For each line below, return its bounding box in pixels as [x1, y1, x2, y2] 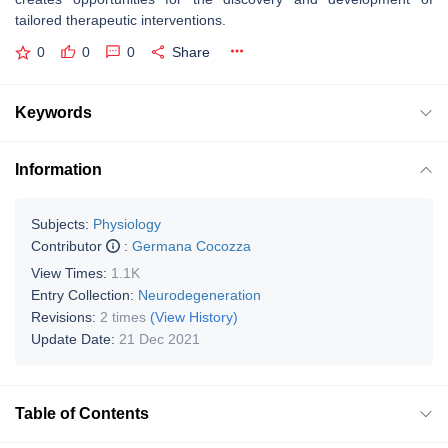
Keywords [15, 103, 92, 121]
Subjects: [31, 215, 89, 232]
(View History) [150, 308, 238, 325]
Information [15, 160, 102, 178]
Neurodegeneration [138, 286, 261, 303]
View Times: [31, 264, 111, 281]
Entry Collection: [31, 286, 138, 303]
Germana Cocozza [132, 237, 251, 254]
